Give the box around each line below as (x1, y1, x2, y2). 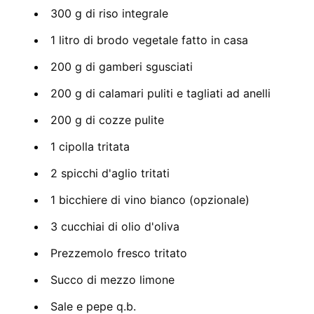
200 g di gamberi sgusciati (50, 59, 193, 74)
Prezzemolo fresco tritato (50, 245, 187, 260)
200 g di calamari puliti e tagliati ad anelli (50, 86, 271, 100)
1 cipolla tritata (50, 139, 130, 153)
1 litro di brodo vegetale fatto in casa (50, 32, 248, 47)
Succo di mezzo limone (50, 272, 175, 287)
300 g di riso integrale (50, 6, 168, 20)
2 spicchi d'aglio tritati (50, 165, 170, 180)
